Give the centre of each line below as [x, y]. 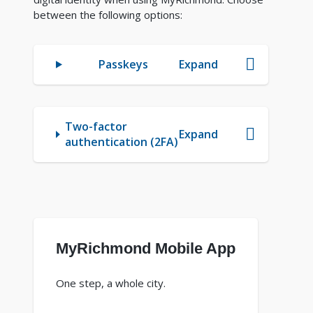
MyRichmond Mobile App [146, 249]
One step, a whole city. [111, 283]
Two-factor [96, 127]
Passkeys [123, 65]
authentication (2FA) [122, 142]
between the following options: [108, 15]
